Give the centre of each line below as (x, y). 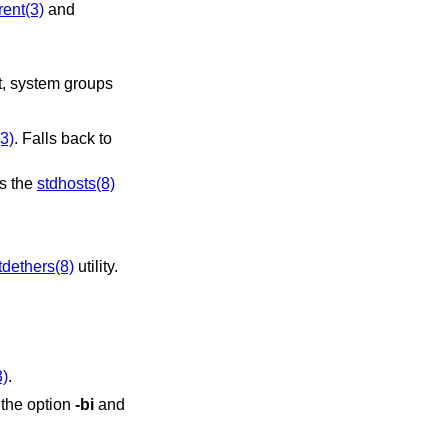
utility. (95, 267)
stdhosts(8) (75, 184)
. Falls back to (64, 138)
